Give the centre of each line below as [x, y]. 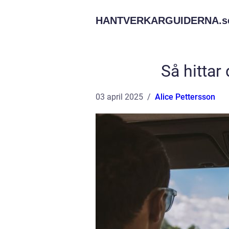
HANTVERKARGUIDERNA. [159, 20]
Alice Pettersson [185, 97]
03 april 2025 [119, 97]
